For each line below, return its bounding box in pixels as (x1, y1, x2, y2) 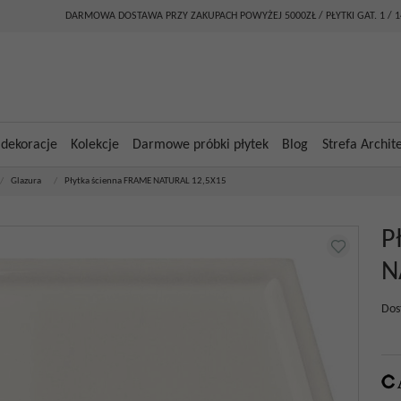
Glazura (11, 176, 41, 186)
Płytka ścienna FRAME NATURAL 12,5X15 (64, 176, 226, 186)
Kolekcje (71, 137, 120, 152)
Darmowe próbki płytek (132, 137, 269, 152)
